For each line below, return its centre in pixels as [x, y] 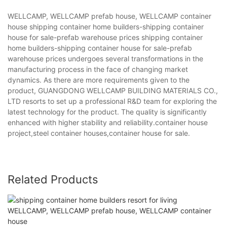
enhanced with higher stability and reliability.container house [108, 122]
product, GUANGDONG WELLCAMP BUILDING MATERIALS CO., [113, 90]
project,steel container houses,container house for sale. [99, 133]
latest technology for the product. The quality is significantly [107, 111]
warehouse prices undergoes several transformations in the [105, 58]
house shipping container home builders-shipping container [106, 26]
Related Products [53, 179]
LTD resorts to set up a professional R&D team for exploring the [112, 101]
